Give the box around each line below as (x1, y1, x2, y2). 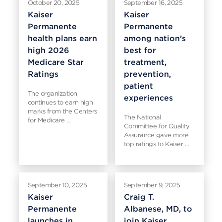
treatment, (123, 57, 166, 67)
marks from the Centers (27, 108, 97, 115)
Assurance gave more (123, 131, 188, 139)
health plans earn (27, 34, 97, 43)
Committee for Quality (123, 122, 189, 130)
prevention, (123, 69, 171, 79)
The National (123, 113, 161, 121)
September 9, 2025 (123, 181, 180, 189)
